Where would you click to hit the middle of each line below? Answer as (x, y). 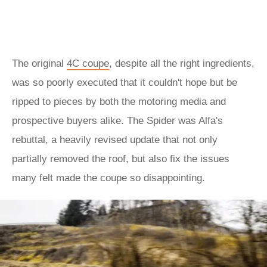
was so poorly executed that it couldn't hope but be (125, 83)
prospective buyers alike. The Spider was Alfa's (117, 121)
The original (39, 63)
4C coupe (88, 63)
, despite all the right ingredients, (182, 63)
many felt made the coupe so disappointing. (110, 178)
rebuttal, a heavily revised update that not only (115, 140)
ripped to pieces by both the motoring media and (119, 102)
